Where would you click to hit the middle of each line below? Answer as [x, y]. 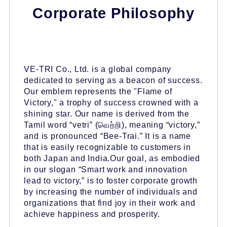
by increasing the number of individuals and [111, 192]
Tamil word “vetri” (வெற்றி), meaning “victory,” [112, 125]
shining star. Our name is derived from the [107, 114]
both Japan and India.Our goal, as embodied [112, 159]
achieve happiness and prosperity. [92, 214]
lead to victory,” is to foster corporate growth [111, 181]
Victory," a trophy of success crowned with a [111, 103]
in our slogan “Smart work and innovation [106, 170]
